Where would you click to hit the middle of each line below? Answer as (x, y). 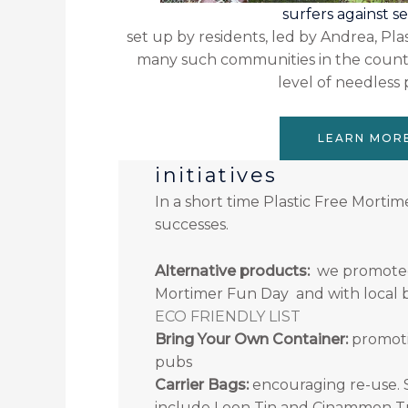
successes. (192, 225)
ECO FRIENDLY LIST (228, 316)
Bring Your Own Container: (251, 339)
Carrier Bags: (202, 384)
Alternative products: (232, 270)
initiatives (216, 176)
